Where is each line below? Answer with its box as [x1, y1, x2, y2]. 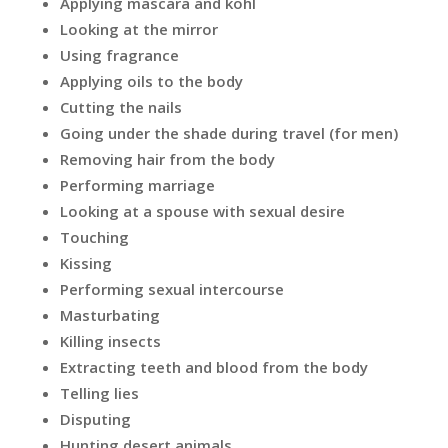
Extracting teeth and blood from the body [59, 357, 368, 378]
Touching [59, 227, 129, 248]
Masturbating [59, 305, 160, 326]
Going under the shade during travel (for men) [59, 123, 398, 144]
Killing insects [59, 331, 161, 352]
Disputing [59, 409, 131, 430]
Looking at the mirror [59, 19, 218, 40]
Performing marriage [59, 175, 215, 196]
